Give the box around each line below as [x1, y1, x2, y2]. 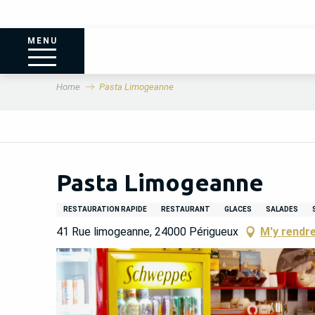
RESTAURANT [160, 205, 210, 213]
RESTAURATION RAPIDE [63, 205, 147, 213]
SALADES [265, 205, 298, 213]
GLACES [224, 205, 252, 213]
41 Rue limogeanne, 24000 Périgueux [56, 225, 238, 238]
